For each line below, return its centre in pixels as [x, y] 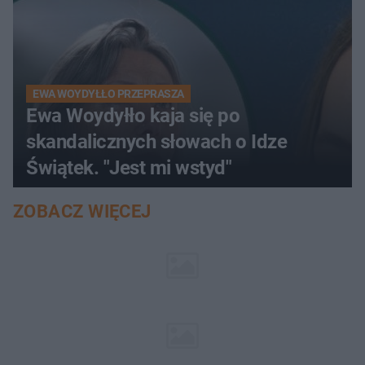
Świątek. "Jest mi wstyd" [129, 168]
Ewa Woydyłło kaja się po [133, 116]
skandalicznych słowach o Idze [157, 142]
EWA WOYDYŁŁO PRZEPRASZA [108, 94]
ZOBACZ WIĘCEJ [82, 211]
